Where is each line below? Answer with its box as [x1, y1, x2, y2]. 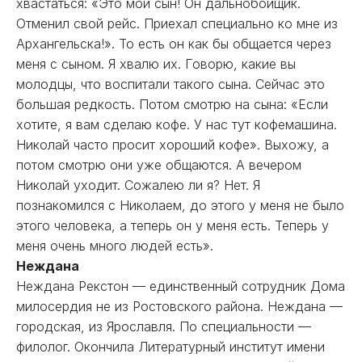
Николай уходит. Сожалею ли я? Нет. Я [16, 177, 260, 193]
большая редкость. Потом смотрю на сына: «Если [16, 96, 328, 112]
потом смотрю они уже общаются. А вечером [16, 157, 301, 173]
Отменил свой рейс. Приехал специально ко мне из [16, 15, 338, 32]
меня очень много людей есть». [16, 238, 213, 254]
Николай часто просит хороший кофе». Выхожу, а [16, 137, 329, 153]
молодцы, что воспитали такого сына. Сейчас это [16, 76, 325, 92]
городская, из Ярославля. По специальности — [16, 318, 311, 335]
